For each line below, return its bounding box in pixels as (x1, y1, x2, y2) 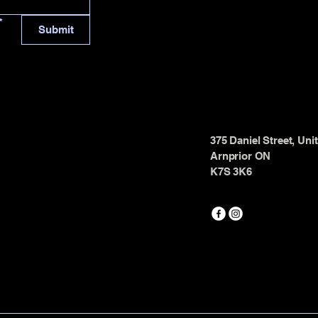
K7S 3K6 (210, 165, 252, 177)
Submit (38, 23, 74, 35)
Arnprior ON (210, 149, 271, 162)
